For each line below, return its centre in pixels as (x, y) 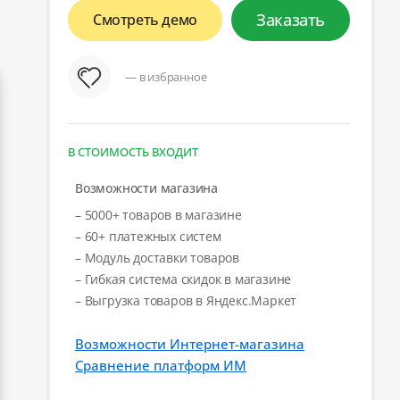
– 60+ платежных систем (148, 236)
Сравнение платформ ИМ (161, 365)
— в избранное (166, 76)
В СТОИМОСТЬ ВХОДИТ (133, 151)
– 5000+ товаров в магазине (158, 214)
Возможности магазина (146, 187)
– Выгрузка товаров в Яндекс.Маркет (186, 300)
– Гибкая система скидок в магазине (183, 279)
